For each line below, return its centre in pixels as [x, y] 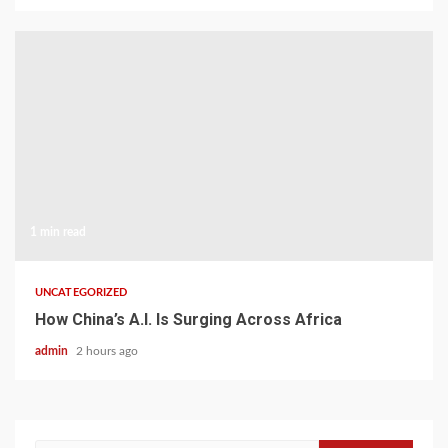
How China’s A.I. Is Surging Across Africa [188, 319]
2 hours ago [107, 351]
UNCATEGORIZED [81, 292]
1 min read [58, 232]
